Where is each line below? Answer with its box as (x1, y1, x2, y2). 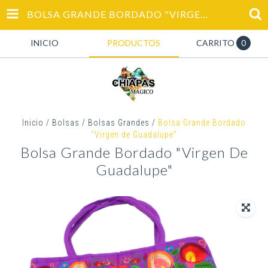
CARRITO (196, 38, 234, 48)
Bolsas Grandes (88, 118, 150, 127)
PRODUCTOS (107, 38, 161, 48)
